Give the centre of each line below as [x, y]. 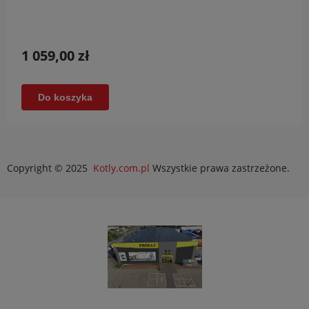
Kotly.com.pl [121, 168]
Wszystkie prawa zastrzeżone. [220, 168]
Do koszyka [65, 98]
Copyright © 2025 [50, 168]
